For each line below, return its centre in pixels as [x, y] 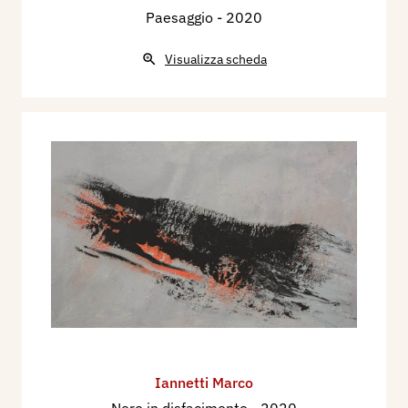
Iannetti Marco [204, 383]
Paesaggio [181, 17]
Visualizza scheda [216, 59]
